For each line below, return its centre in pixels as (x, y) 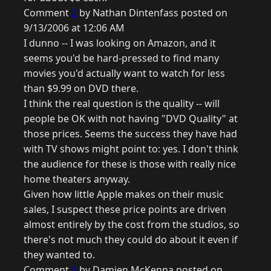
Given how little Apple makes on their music (124, 194)
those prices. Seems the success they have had (130, 134)
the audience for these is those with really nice (130, 164)
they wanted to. (59, 255)
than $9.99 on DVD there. (81, 89)
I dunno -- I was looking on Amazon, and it (120, 43)
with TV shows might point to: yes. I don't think (131, 149)
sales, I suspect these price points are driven (125, 210)
